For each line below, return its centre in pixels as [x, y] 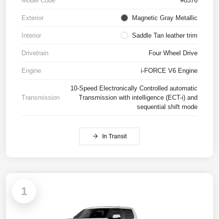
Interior [31, 36]
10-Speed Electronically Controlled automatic [134, 88]
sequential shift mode [167, 107]
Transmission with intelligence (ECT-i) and [138, 98]
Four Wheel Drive [173, 53]
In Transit [114, 137]
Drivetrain [35, 53]
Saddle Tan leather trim [165, 36]
